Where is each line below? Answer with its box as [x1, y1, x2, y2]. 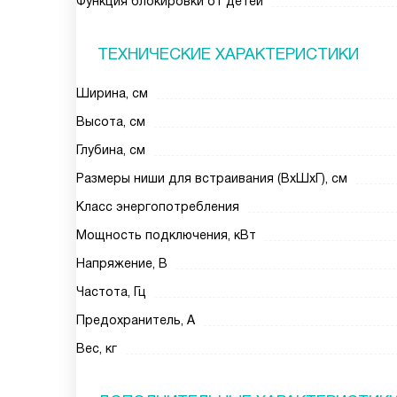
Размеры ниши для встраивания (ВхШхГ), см [76, 171, 347, 185]
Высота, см [76, 114, 145, 128]
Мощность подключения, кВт [76, 228, 256, 242]
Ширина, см [76, 86, 148, 100]
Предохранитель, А [76, 313, 195, 327]
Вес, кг [76, 341, 117, 355]
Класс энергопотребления [76, 199, 239, 214]
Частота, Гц [76, 284, 146, 299]
